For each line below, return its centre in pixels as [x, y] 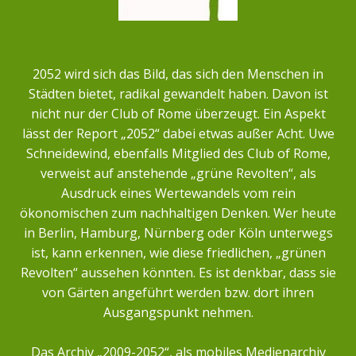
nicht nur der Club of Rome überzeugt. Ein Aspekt [178, 113]
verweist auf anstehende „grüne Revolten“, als [178, 173]
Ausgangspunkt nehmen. [178, 312]
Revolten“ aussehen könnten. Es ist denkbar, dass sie [178, 272]
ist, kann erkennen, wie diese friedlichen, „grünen [178, 252]
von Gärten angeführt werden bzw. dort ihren [178, 292]
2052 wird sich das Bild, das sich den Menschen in [178, 74]
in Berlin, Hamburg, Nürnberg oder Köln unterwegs [178, 232]
